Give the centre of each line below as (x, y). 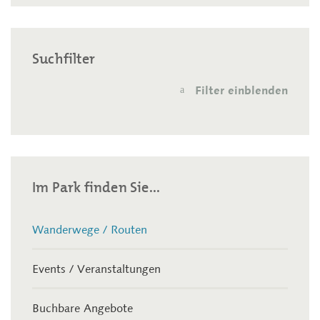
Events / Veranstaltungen (96, 269)
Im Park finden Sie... (96, 187)
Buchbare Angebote (82, 308)
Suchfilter (64, 59)
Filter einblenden (241, 90)
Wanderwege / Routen (90, 230)
